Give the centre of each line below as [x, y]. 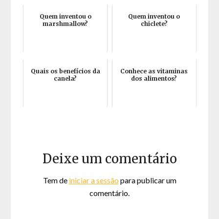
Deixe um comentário [109, 158]
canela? [66, 78]
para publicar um [147, 180]
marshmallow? [66, 23]
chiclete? [154, 23]
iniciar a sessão [94, 180]
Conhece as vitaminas [154, 71]
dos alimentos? [154, 78]
